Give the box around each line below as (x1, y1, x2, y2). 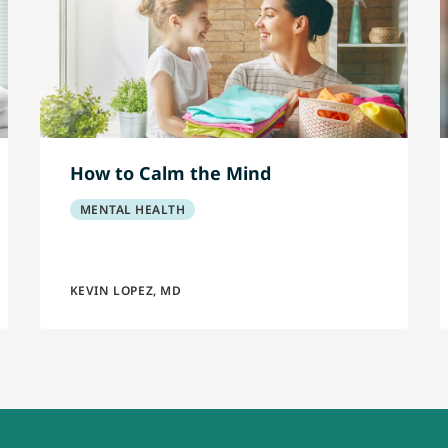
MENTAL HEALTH (79, 201, 186, 218)
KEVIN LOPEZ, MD (69, 282, 182, 299)
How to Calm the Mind (69, 161, 271, 185)
